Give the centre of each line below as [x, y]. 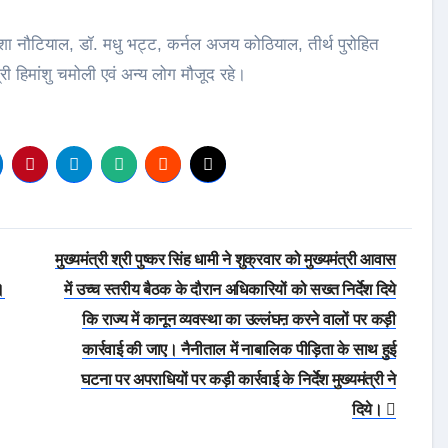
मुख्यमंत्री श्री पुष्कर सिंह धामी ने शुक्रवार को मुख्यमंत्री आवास [225, 259]
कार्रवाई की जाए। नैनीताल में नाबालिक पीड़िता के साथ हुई [238, 349]
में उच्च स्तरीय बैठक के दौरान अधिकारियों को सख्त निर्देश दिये [230, 289]
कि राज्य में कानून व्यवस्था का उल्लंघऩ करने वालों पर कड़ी [239, 319]
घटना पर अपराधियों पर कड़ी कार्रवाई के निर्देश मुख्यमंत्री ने [238, 379]
